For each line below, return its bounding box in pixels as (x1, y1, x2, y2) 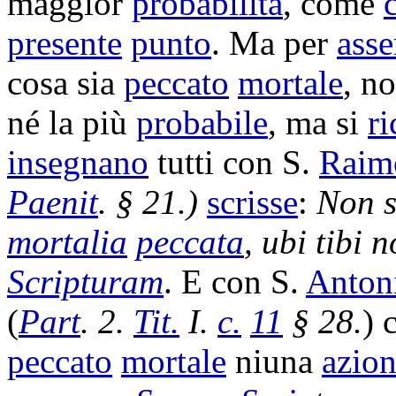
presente (7, 24, 122, 62)
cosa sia (7, 64, 124, 102)
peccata (136, 223, 244, 261)
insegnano (7, 143, 148, 181)
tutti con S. (148, 143, 319, 181)
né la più (7, 103, 136, 141)
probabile (136, 103, 268, 141)
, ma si (268, 103, 368, 141)
